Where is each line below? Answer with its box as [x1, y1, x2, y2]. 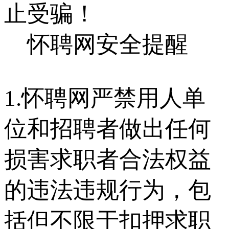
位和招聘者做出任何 [4, 116, 211, 142]
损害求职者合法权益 [4, 146, 211, 172]
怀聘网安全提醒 [27, 31, 188, 57]
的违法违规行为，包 [4, 177, 211, 203]
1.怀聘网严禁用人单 [4, 85, 205, 111]
